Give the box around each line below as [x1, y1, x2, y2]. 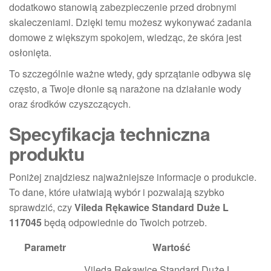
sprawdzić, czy [9, 200, 74, 214]
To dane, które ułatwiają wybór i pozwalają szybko [9, 184, 224, 199]
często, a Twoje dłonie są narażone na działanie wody [9, 81, 241, 96]
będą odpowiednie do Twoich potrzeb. [42, 215, 207, 229]
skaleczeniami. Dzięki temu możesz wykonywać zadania [9, 15, 252, 29]
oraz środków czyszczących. [9, 96, 131, 111]
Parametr [24, 240, 66, 254]
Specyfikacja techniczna [9, 120, 211, 146]
